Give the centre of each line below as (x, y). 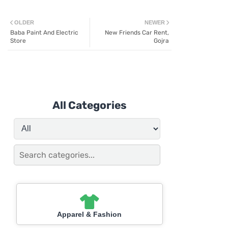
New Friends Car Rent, (137, 33)
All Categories (89, 105)
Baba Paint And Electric (44, 33)
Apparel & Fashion (90, 215)
